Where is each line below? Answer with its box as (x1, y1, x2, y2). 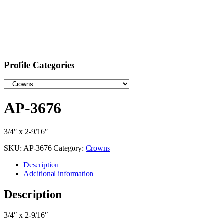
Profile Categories (4, 59, 74, 70)
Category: (54, 144, 86, 153)
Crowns (86, 144, 110, 153)
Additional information (23, 169, 93, 178)
